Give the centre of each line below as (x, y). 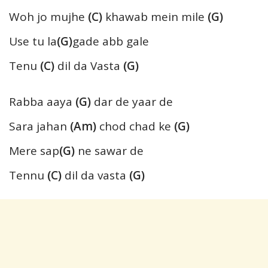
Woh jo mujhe (48, 16)
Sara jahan (39, 126)
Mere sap (34, 150)
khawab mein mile (153, 16)
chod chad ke (134, 126)
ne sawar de (109, 150)
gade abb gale (111, 41)
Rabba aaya (42, 101)
